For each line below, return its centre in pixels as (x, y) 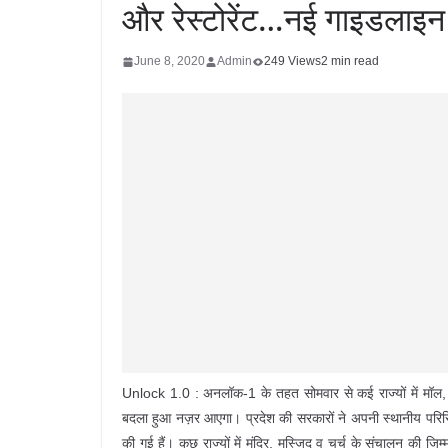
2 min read (350, 61)
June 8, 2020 (169, 61)
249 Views (292, 61)
